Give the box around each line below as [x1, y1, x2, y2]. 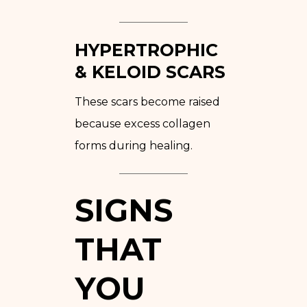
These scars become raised [75, 95, 220, 108]
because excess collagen [75, 116, 210, 130]
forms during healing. [75, 138, 193, 152]
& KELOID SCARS [75, 61, 225, 82]
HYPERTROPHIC [75, 39, 218, 60]
